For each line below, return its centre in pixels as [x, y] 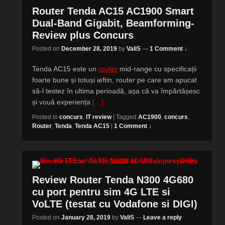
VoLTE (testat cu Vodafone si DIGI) [115, 204]
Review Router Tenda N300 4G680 [113, 180]
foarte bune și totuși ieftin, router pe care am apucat [115, 80]
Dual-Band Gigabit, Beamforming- [113, 23]
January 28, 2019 [86, 217]
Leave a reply [162, 217]
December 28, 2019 [89, 49]
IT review [99, 117]
